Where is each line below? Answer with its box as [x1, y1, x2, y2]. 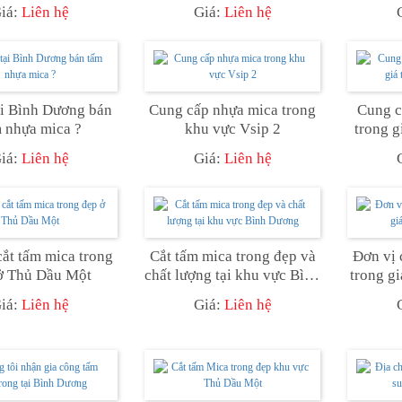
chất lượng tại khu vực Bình [144, 266, 320, 284]
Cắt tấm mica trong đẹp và [149, 247, 316, 265]
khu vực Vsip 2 [184, 119, 281, 137]
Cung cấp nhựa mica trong [149, 100, 316, 118]
